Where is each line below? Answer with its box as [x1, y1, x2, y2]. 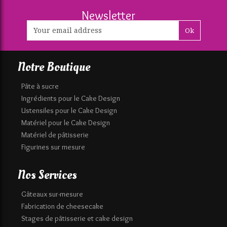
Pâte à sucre [21, 81, 59, 91]
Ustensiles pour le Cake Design [21, 105, 117, 115]
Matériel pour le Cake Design [21, 118, 110, 127]
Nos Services [18, 166, 77, 183]
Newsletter [82, 8, 135, 23]
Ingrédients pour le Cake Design [21, 93, 120, 103]
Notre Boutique [18, 58, 90, 75]
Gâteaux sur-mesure [21, 190, 83, 199]
